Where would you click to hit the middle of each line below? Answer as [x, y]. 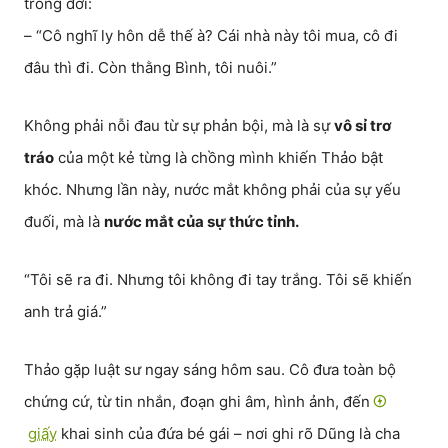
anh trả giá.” [65, 311]
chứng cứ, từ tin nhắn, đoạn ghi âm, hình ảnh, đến [199, 401]
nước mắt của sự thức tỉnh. [201, 221]
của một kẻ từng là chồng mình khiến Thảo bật [218, 157]
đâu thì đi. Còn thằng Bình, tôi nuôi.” [150, 67]
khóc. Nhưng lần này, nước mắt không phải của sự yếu [212, 189]
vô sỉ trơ [362, 125]
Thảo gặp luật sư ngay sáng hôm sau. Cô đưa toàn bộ [210, 369]
